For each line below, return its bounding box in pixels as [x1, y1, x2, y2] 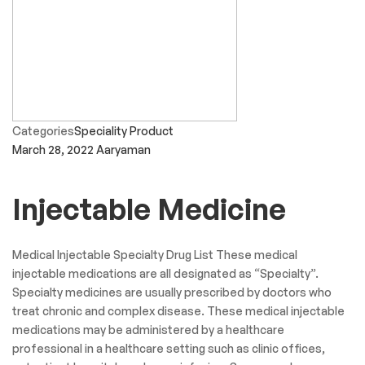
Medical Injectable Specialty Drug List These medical [12, 248, 297, 262]
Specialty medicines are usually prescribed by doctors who [12, 285, 332, 300]
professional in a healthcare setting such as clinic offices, [12, 341, 325, 356]
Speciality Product [74, 123, 174, 138]
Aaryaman [96, 142, 151, 156]
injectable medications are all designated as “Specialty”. [12, 266, 319, 281]
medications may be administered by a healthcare [12, 323, 284, 337]
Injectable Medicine [12, 191, 286, 228]
